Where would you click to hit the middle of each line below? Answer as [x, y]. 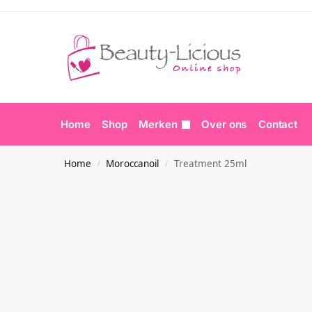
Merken [158, 124]
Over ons [224, 124]
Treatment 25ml [210, 164]
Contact [278, 124]
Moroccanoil [133, 164]
